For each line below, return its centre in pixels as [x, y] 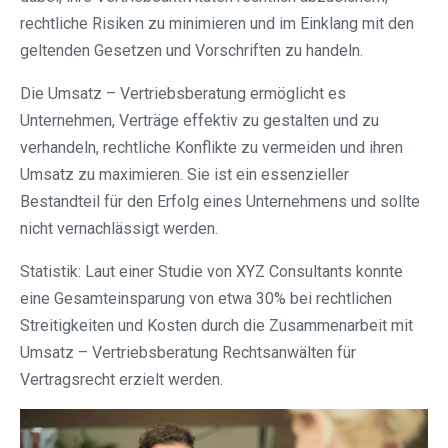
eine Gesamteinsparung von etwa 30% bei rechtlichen [206, 299]
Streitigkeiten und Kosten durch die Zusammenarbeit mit [216, 326]
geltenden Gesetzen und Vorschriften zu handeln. [191, 51]
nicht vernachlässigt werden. [119, 229]
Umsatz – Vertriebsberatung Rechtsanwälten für [188, 353]
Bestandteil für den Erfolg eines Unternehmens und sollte [220, 202]
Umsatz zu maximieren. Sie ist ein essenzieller [184, 175]
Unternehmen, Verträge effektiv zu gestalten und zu [199, 121]
